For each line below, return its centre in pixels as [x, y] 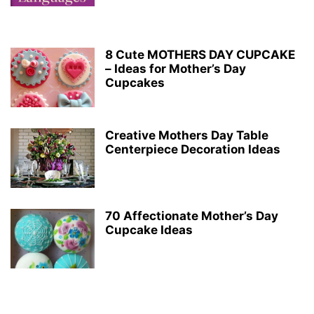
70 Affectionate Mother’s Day [192, 216]
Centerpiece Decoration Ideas [193, 149]
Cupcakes [135, 82]
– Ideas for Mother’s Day [176, 68]
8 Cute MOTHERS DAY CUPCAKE [200, 54]
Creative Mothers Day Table [187, 135]
